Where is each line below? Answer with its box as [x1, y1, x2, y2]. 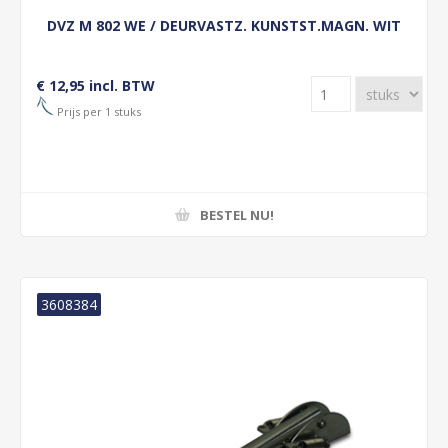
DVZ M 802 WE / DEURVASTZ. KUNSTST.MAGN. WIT [47, 16, 401, 35]
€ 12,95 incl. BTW [36, 76, 155, 95]
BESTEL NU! [199, 205, 274, 224]
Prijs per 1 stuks [54, 103, 141, 119]
